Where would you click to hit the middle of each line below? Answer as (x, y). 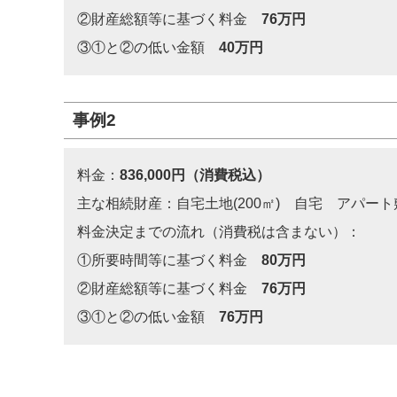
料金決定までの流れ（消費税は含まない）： (219, 232)
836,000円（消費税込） (195, 175)
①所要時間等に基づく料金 (169, 260)
